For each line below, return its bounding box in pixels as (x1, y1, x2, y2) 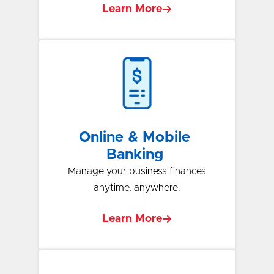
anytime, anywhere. (94, 182, 180, 193)
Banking (106, 147, 163, 162)
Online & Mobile (79, 130, 190, 145)
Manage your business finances (68, 166, 206, 176)
